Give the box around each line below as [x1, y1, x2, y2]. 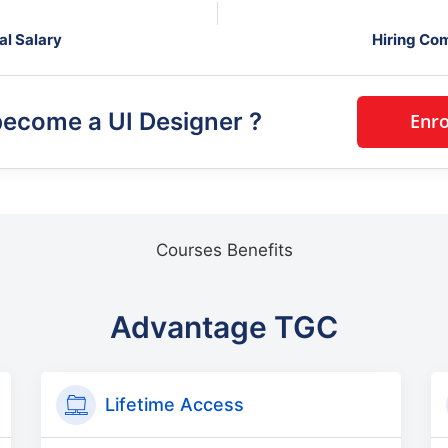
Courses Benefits [155, 239, 293, 260]
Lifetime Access [105, 393, 244, 415]
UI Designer [107, 107, 249, 137]
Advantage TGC [110, 308, 338, 345]
